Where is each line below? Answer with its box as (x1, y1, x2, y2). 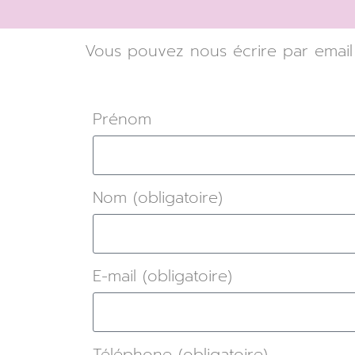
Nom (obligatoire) (93, 185, 223, 209)
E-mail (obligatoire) (93, 264, 232, 288)
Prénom (93, 107, 151, 131)
